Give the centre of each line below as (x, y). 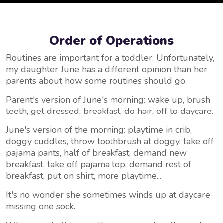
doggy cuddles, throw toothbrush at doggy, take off (110, 141)
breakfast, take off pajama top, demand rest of (99, 164)
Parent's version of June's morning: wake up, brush (108, 100)
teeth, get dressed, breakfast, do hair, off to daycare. (111, 111)
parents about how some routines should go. (96, 81)
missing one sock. (42, 206)
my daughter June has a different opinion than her (107, 69)
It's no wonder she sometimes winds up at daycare (108, 195)
